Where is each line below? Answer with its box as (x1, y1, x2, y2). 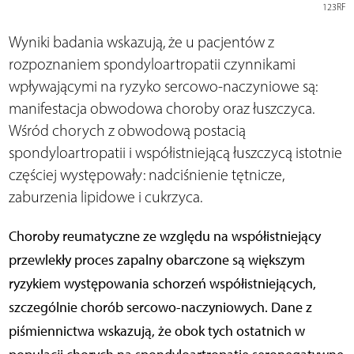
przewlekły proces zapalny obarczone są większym (8, 251, 305, 269)
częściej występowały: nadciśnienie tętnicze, (8, 165, 284, 185)
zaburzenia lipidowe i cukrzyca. (8, 187, 202, 207)
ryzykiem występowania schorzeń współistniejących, (8, 275, 316, 293)
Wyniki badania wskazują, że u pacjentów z (8, 32, 274, 52)
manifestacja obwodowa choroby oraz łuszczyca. (8, 99, 314, 119)
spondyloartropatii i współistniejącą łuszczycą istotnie (8, 143, 342, 163)
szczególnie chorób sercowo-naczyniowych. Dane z (8, 299, 312, 317)
